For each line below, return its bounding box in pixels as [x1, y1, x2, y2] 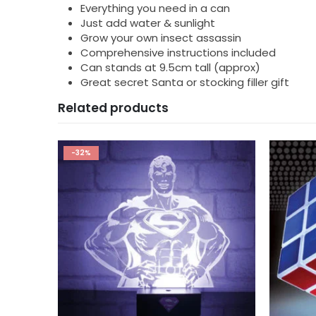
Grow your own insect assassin [80, 30, 241, 46]
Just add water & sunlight [80, 16, 215, 31]
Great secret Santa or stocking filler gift [80, 75, 289, 90]
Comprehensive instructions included [80, 45, 276, 61]
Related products [58, 99, 169, 117]
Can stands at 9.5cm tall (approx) [80, 60, 260, 75]
